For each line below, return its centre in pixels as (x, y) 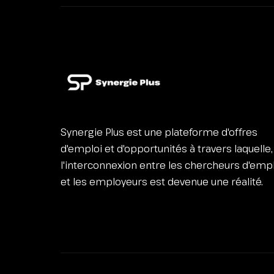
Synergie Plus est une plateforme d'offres (159, 132)
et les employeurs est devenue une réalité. (162, 182)
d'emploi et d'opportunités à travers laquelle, (167, 149)
